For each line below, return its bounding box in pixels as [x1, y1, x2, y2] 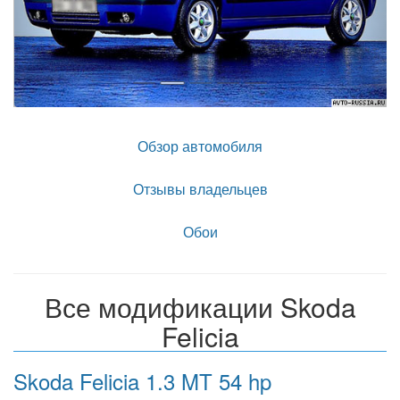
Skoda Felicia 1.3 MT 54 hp [13, 364, 271, 396]
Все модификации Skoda [44, 287, 356, 326]
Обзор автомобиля [137, 135, 262, 156]
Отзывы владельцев [132, 178, 268, 199]
